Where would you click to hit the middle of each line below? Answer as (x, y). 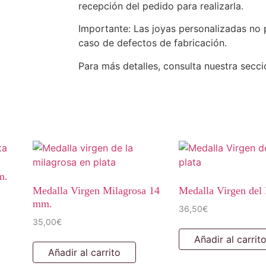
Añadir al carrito (84, 252)
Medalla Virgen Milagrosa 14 (96, 190)
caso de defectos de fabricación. (153, 43)
